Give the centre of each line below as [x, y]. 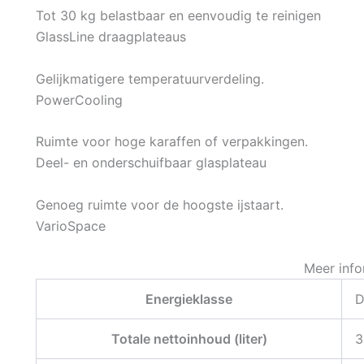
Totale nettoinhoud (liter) [189, 338]
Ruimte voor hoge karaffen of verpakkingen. [172, 142]
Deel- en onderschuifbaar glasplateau [151, 163]
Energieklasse [189, 299]
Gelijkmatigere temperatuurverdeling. [150, 78]
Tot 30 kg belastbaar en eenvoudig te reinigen [178, 16]
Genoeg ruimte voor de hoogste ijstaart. [160, 204]
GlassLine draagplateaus [111, 37]
